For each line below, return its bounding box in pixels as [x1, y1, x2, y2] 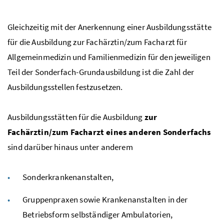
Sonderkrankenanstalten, [22, 171, 114, 182]
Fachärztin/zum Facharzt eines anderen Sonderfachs [7, 126, 211, 137]
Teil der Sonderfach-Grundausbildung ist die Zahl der [7, 66, 194, 77]
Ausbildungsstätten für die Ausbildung [7, 111, 144, 122]
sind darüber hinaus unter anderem [7, 141, 133, 152]
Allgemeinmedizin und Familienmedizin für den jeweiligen [7, 51, 210, 62]
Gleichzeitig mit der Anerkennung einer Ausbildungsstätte [7, 21, 211, 32]
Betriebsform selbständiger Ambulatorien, [22, 208, 173, 220]
